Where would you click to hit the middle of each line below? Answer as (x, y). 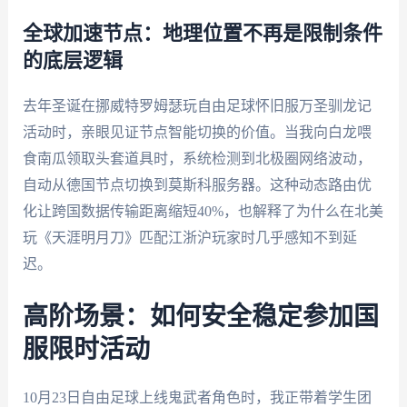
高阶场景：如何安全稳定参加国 (200, 317)
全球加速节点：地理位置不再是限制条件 (202, 34)
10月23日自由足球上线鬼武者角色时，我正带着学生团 (197, 397)
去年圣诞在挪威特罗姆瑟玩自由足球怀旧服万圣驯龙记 (197, 106)
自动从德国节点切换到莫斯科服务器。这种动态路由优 (197, 185)
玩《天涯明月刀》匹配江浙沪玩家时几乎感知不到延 (189, 238)
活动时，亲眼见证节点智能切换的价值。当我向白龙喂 (197, 133)
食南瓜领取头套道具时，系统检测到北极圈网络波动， (197, 159)
